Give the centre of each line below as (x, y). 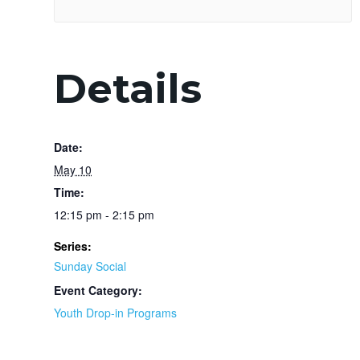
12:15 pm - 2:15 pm (104, 214)
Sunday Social (90, 266)
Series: (73, 245)
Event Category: (98, 290)
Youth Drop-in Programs (115, 312)
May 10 (73, 169)
